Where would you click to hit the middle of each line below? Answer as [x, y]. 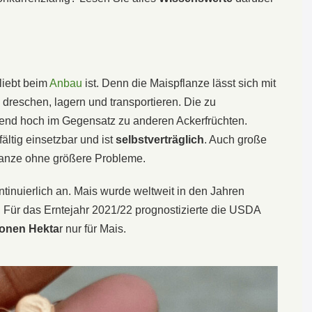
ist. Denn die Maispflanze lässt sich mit [179, 83]
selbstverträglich [160, 139]
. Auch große [235, 139]
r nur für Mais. [93, 228]
